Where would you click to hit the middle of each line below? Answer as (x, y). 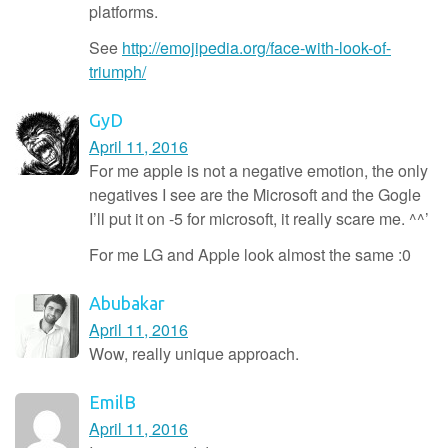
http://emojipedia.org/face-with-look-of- (256, 47)
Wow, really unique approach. (194, 353)
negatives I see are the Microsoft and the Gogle (255, 194)
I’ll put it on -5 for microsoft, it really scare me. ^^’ (259, 218)
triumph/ (117, 71)
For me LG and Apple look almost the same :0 (250, 254)
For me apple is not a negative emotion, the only (258, 170)
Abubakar (127, 302)
